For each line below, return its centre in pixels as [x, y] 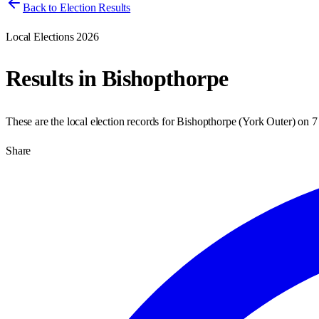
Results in [54, 79]
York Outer [267, 121]
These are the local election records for [91, 121]
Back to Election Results [77, 7]
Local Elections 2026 [52, 37]
